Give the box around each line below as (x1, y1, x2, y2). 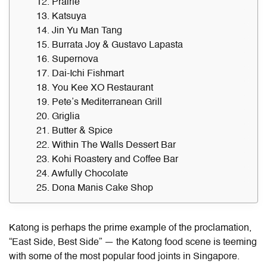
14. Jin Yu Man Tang (36, 26, 122, 36)
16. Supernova (36, 54, 98, 64)
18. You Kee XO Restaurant (36, 83, 156, 93)
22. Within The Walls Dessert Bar (36, 140, 176, 150)
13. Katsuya (36, 11, 86, 21)
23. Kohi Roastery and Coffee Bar (36, 154, 178, 164)
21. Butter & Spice (36, 126, 113, 136)
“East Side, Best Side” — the (9, 237, 132, 247)
